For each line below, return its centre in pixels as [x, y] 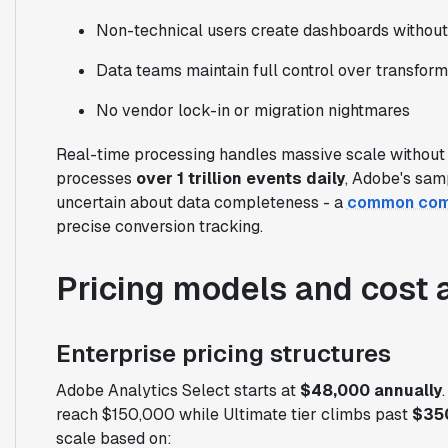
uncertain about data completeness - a [201, 202]
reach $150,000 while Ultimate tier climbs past [233, 414]
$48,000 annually [370, 390]
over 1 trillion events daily [240, 178]
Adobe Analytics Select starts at [177, 390]
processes [95, 178]
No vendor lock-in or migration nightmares [252, 110]
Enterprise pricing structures [223, 353]
